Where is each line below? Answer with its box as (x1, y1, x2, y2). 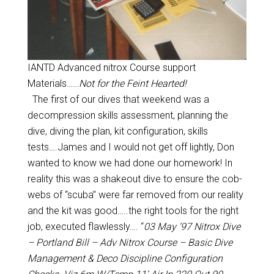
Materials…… (28, 78, 79, 89)
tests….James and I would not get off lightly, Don (27, 141, 234, 153)
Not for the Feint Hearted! (79, 78, 187, 89)
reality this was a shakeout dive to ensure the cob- (27, 173, 242, 185)
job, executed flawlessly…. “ (27, 221, 144, 232)
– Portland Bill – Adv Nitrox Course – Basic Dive (27, 237, 232, 248)
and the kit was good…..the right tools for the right (27, 205, 239, 217)
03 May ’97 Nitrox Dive (143, 221, 240, 232)
